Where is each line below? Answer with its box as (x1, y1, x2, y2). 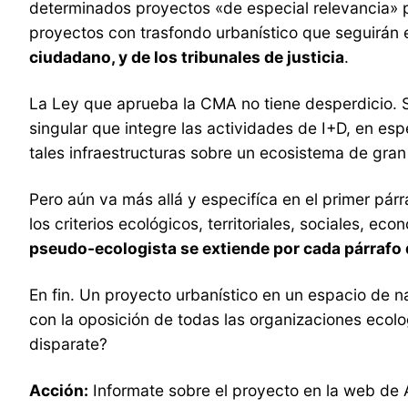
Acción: (29, 380, 88, 400)
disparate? (29, 333, 107, 353)
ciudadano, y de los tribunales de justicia (29, 46, 344, 66)
